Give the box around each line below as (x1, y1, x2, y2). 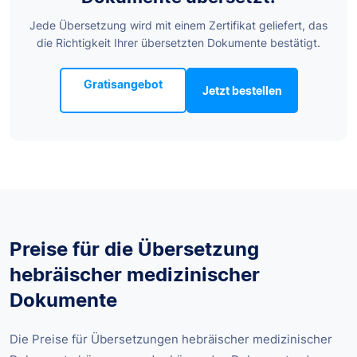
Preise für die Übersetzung (10, 237, 259, 261)
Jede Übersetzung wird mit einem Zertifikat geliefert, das (29, 18, 328, 32)
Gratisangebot (83, 76, 163, 91)
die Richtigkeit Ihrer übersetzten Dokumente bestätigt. (37, 35, 320, 49)
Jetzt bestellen (202, 83, 282, 97)
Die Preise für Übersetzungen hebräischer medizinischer (10, 331, 332, 347)
